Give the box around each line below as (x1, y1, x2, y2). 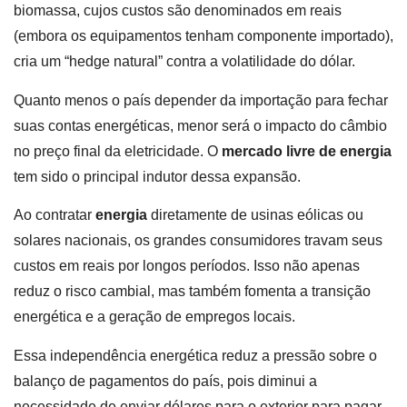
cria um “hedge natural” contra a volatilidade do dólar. (14, 54, 355, 70)
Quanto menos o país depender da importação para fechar (14, 92, 388, 108)
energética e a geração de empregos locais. (14, 309, 295, 325)
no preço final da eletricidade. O (14, 143, 222, 159)
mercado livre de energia (222, 143, 392, 159)
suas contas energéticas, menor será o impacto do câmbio (14, 117, 387, 134)
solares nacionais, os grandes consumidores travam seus (14, 233, 382, 249)
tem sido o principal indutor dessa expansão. (14, 168, 301, 184)
